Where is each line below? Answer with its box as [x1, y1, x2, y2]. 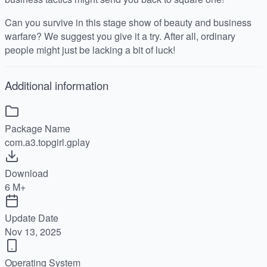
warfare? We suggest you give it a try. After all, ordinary [5, 29, 235, 44]
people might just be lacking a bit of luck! [5, 43, 175, 57]
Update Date [5, 210, 58, 225]
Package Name [5, 121, 70, 135]
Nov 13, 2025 [5, 224, 61, 238]
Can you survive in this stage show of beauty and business [5, 15, 252, 30]
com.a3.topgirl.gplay [5, 135, 90, 149]
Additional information [5, 77, 108, 94]
